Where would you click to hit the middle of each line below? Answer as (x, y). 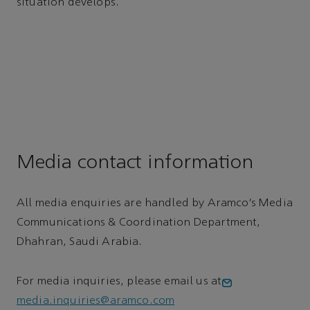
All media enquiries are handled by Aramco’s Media (155, 204)
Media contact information (135, 164)
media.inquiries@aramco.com (96, 301)
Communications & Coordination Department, (139, 223)
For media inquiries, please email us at (119, 281)
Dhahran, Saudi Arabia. (80, 243)
